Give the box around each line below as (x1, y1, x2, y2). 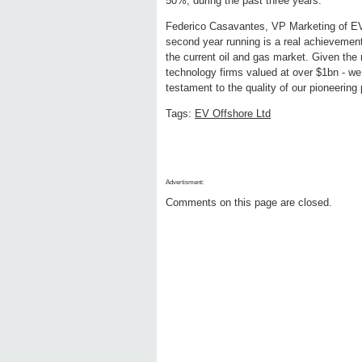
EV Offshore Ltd (195, 107, 271, 120)
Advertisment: (166, 179, 204, 187)
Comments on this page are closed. (166, 196, 332, 209)
